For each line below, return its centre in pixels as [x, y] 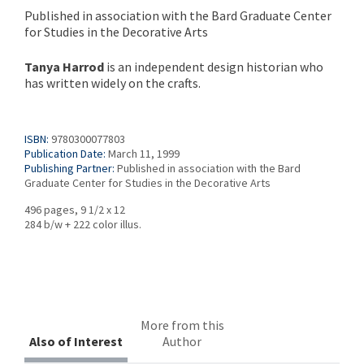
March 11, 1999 [144, 153]
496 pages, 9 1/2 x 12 [75, 209]
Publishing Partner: [69, 168]
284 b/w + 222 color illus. [83, 224]
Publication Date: [65, 153]
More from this [182, 325]
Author [182, 341]
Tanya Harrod [64, 66]
